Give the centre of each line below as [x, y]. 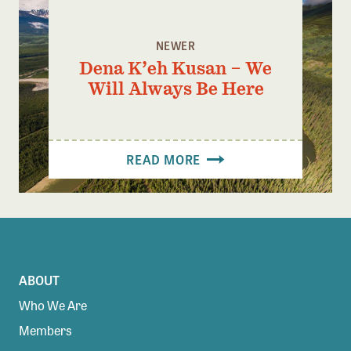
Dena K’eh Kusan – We [175, 68]
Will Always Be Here [175, 88]
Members [45, 330]
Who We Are [53, 305]
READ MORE [165, 159]
